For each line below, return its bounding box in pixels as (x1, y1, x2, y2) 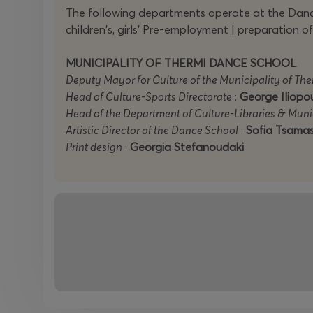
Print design (66, 140, 122, 154)
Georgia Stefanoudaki (130, 140, 244, 154)
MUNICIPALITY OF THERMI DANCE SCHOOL (66, 56, 296, 70)
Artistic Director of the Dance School (66, 123, 238, 137)
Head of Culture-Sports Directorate (66, 89, 232, 103)
